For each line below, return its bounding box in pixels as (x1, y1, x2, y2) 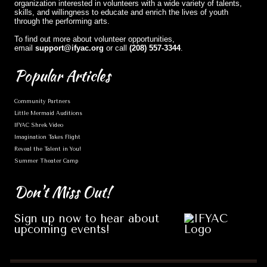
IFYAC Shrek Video (14, 122, 63, 128)
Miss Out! (52, 181, 111, 203)
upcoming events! (14, 223, 110, 236)
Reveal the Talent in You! (14, 146, 81, 152)
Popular (14, 65, 66, 86)
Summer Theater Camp (14, 158, 78, 164)
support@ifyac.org (35, 44, 104, 52)
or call (104, 44, 129, 52)
